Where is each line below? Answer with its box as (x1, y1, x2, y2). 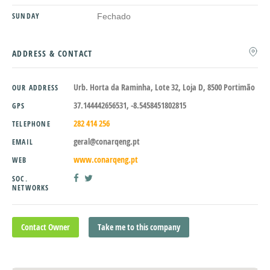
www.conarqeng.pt (74, 154, 138, 166)
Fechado (97, 11, 131, 22)
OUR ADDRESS (12, 83, 59, 93)
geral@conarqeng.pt (74, 136, 140, 148)
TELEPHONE (12, 119, 51, 130)
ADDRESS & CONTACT (12, 48, 93, 60)
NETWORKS (12, 183, 49, 193)
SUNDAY (12, 11, 40, 22)
